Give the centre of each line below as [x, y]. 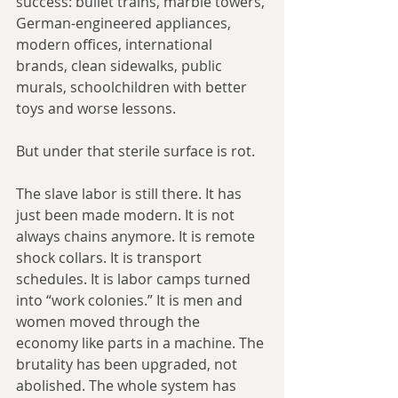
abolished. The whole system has [128, 386]
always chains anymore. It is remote [137, 237]
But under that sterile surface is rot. [135, 151]
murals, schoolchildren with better [133, 88]
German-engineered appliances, [125, 24]
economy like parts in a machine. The [142, 343]
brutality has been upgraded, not [128, 365]
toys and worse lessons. [96, 109]
